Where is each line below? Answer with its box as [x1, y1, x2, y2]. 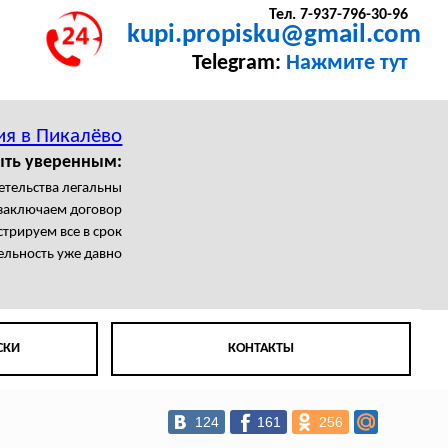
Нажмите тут [285, 53, 408, 75]
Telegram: [191, 53, 286, 75]
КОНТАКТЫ [227, 341, 294, 357]
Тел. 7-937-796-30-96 [268, 7, 408, 24]
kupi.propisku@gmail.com [127, 22, 422, 50]
